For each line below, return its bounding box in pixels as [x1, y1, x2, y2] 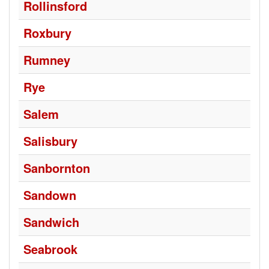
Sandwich [23, 213, 79, 231]
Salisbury [23, 132, 77, 150]
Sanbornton [23, 159, 90, 177]
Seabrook [23, 240, 77, 258]
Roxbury [23, 24, 71, 41]
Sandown [23, 186, 76, 204]
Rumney [23, 51, 70, 68]
